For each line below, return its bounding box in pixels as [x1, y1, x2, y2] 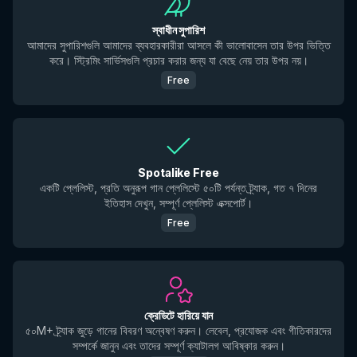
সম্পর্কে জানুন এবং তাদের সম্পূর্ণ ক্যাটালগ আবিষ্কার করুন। [72, 339, 285, 352]
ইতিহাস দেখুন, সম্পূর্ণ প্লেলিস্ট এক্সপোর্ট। [104, 196, 253, 210]
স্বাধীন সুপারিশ [152, 23, 205, 37]
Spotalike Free [138, 166, 219, 179]
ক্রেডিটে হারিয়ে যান [143, 308, 214, 322]
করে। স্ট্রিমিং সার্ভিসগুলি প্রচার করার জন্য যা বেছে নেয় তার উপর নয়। [49, 53, 308, 67]
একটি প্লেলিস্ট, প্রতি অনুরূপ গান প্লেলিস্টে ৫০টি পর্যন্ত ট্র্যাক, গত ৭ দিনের [40, 181, 317, 194]
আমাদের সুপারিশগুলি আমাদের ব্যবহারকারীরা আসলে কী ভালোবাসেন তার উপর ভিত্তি [26, 38, 331, 52]
